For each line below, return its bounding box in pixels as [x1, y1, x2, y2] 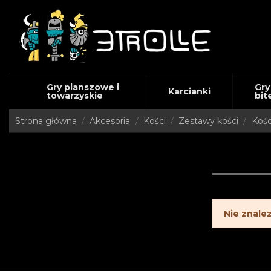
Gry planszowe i [46, 82, 119, 93]
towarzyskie [46, 90, 103, 101]
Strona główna [15, 116, 77, 126]
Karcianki [168, 86, 211, 97]
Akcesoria [90, 116, 131, 126]
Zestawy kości [178, 116, 239, 126]
